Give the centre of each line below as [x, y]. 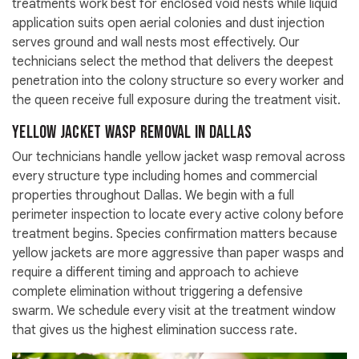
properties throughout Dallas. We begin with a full [153, 196]
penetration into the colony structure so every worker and [178, 81]
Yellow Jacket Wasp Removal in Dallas [132, 133]
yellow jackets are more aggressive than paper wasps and [178, 254]
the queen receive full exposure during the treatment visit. [176, 101]
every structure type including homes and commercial [165, 177]
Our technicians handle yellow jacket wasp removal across [179, 157]
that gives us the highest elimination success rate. [155, 331]
